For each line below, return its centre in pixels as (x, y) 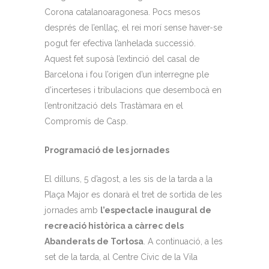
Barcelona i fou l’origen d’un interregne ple (127, 74)
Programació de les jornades (107, 150)
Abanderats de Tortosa (94, 241)
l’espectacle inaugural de (156, 210)
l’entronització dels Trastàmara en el (114, 106)
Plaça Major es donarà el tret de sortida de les (133, 195)
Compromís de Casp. (86, 121)
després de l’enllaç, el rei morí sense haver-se (133, 28)
